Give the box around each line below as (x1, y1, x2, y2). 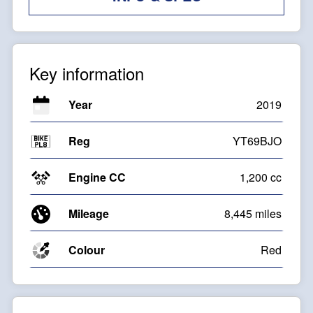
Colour (68, 242, 105, 259)
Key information (29, 61, 144, 86)
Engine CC (68, 169, 126, 186)
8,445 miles (224, 205, 282, 222)
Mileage (68, 205, 109, 222)
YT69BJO (233, 133, 282, 150)
